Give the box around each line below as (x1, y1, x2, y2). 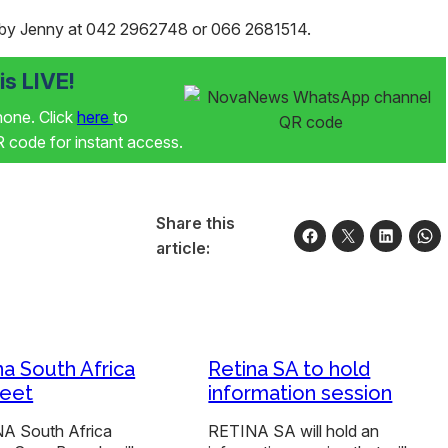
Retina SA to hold (208, 357, 371, 381)
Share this (155, 213, 235, 233)
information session (208, 381, 393, 405)
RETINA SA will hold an (208, 421, 380, 441)
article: (155, 238, 210, 258)
